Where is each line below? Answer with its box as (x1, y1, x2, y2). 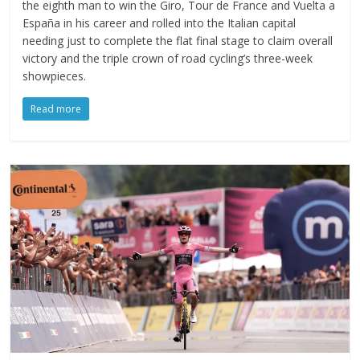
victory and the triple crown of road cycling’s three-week (22, 50, 313, 66)
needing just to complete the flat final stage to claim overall (22, 32, 333, 48)
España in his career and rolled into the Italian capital (22, 14, 297, 31)
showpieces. (22, 67, 87, 84)
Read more (31, 101, 82, 116)
